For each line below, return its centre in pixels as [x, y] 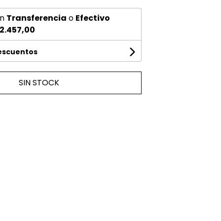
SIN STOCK [39, 83]
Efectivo [92, 18]
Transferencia [36, 18]
